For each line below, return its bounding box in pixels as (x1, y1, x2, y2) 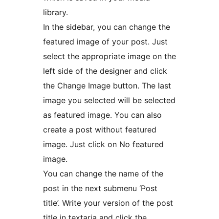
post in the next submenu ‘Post (43, 183, 157, 193)
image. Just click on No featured (43, 139, 164, 149)
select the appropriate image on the (43, 51, 176, 61)
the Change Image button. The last (43, 80, 171, 90)
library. (43, 7, 68, 17)
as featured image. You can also (43, 109, 162, 120)
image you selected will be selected (43, 95, 175, 105)
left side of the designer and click (43, 66, 167, 76)
